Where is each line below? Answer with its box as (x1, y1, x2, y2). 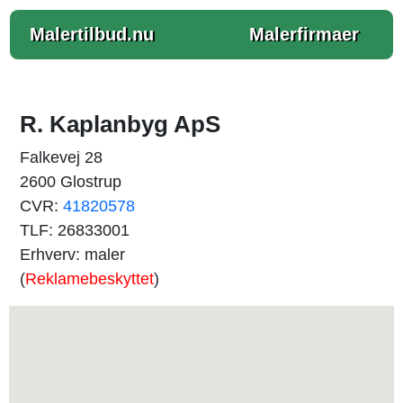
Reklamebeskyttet (25, 270, 154, 288)
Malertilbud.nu (30, 24, 154, 44)
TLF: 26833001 (20, 221, 130, 239)
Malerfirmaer (249, 24, 359, 44)
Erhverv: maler (20, 246, 125, 264)
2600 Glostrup (20, 173, 121, 191)
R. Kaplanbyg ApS (20, 111, 220, 138)
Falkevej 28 (20, 148, 103, 166)
